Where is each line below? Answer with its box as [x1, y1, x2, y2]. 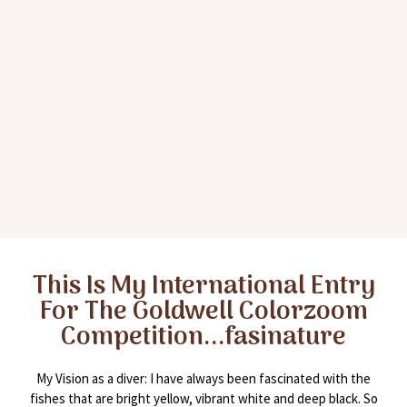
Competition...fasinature [61, 317, 346, 360]
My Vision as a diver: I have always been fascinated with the [36, 370, 371, 388]
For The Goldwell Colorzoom [39, 292, 368, 334]
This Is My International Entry [32, 266, 375, 309]
